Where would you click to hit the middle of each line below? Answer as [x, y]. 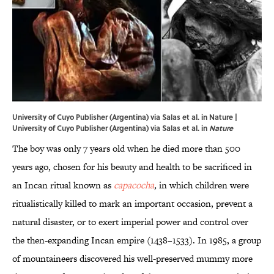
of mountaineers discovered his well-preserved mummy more [132, 259]
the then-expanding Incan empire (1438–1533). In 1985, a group [137, 240]
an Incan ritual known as [63, 185]
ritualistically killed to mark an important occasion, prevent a [132, 204]
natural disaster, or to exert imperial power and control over [130, 222]
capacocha [134, 185]
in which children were [204, 185]
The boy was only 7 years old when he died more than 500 [126, 149]
